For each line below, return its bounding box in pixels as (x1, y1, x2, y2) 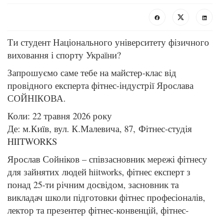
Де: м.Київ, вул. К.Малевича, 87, (7, 122, 138, 135)
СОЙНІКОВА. (7, 91, 69, 104)
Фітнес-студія (138, 122, 192, 135)
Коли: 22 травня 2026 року (7, 109, 112, 122)
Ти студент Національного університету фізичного (7, 35, 209, 48)
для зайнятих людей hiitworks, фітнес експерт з (7, 165, 191, 178)
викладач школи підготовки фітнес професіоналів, (7, 191, 205, 203)
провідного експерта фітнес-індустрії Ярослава (7, 79, 193, 91)
